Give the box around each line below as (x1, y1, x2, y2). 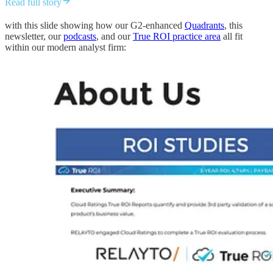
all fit (221, 30, 243, 41)
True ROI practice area (133, 30, 221, 41)
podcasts (63, 30, 96, 41)
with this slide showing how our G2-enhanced (5, 19, 185, 30)
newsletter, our (5, 30, 63, 41)
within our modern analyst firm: (5, 41, 126, 52)
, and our (96, 30, 133, 41)
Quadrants (185, 19, 224, 30)
